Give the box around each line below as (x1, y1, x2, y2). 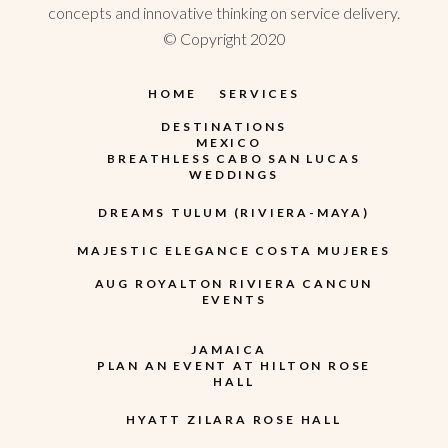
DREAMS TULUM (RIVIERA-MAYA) (98, 205, 370, 220)
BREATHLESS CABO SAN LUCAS (107, 151, 361, 166)
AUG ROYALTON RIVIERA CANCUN (94, 276, 374, 291)
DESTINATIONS (161, 119, 287, 134)
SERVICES (219, 86, 300, 101)
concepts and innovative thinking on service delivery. (48, 3, 400, 22)
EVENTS (201, 292, 267, 307)
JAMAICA (191, 342, 267, 357)
